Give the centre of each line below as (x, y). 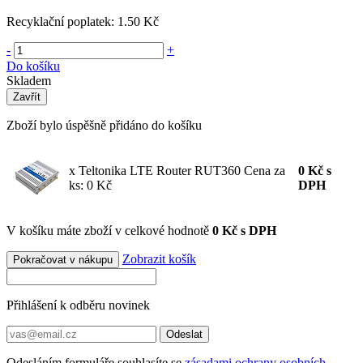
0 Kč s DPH (244, 230)
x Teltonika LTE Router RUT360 (156, 170)
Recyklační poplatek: (62, 21)
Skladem (29, 80)
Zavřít (27, 96)
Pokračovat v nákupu (63, 259)
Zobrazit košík (159, 258)
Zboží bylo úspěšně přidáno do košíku (104, 125)
